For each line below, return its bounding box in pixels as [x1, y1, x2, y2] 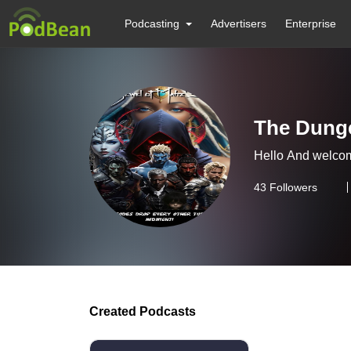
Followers [266, 181, 317, 194]
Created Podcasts [89, 305, 196, 318]
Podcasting [125, 17, 179, 30]
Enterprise [285, 17, 337, 30]
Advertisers [211, 17, 267, 30]
